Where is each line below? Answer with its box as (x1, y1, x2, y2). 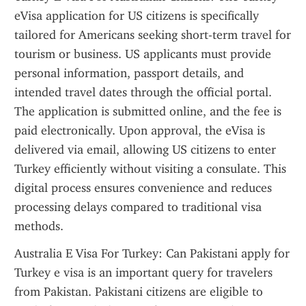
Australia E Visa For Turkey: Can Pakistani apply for (14, 246, 290, 261)
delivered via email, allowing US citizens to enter (14, 142, 276, 157)
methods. (14, 219, 64, 234)
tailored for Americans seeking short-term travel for (14, 27, 291, 42)
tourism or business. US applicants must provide (14, 46, 271, 61)
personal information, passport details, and (14, 66, 244, 81)
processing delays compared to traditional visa (14, 199, 262, 214)
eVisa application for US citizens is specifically (14, 8, 259, 23)
